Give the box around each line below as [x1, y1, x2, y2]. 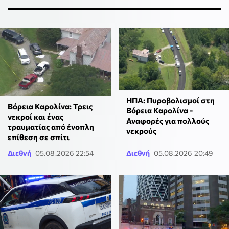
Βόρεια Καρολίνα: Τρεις [8, 102, 93, 111]
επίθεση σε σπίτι [8, 132, 70, 142]
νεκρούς [126, 126, 156, 136]
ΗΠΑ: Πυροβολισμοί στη [126, 96, 215, 105]
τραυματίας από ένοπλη [8, 122, 94, 132]
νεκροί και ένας [8, 112, 63, 122]
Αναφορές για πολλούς [126, 116, 209, 126]
